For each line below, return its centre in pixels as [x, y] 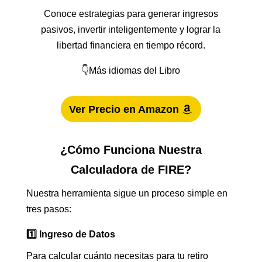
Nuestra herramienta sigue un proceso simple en [127, 194]
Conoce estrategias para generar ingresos [131, 14]
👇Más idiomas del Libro [131, 71]
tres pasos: [49, 209]
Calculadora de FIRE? [131, 170]
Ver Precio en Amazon [124, 109]
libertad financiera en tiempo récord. [131, 46]
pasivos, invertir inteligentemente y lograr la [131, 30]
